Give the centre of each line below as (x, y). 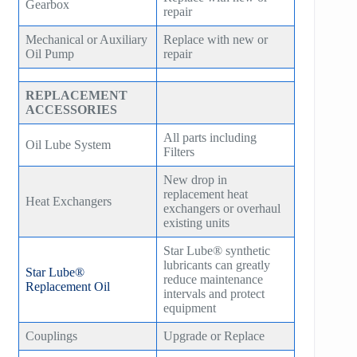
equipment (190, 308)
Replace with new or (216, 39)
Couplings (52, 335)
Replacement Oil (68, 286)
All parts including (210, 137)
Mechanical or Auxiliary (87, 39)
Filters (179, 151)
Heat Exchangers (69, 201)
